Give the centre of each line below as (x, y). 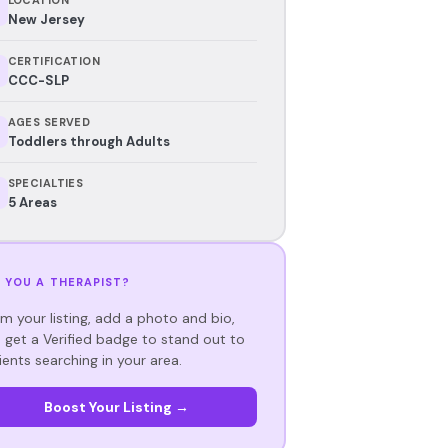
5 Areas (32, 202)
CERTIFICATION (54, 60)
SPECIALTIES (45, 182)
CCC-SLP (38, 80)
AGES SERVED (49, 121)
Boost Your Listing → (116, 406)
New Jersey (46, 19)
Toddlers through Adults (88, 141)
